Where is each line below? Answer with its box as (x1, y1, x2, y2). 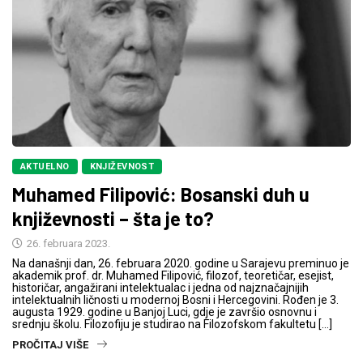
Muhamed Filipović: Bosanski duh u (12, 181, 310, 206)
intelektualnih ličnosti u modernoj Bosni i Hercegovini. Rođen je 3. (12, 293, 339, 306)
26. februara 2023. (24, 237, 110, 250)
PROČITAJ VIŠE (12, 338, 88, 351)
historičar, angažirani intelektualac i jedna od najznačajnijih (12, 280, 309, 294)
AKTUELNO (20, 160, 70, 172)
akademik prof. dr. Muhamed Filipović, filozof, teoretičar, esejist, (12, 268, 334, 282)
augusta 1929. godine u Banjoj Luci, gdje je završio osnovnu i (12, 305, 317, 318)
